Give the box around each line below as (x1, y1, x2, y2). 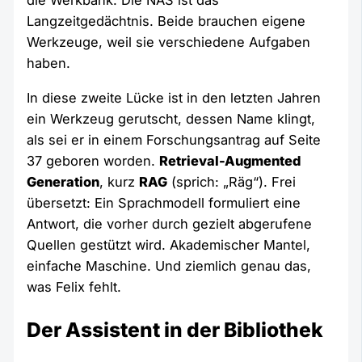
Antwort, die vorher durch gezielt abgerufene (27, 215, 313, 232)
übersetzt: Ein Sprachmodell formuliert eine (27, 194, 301, 211)
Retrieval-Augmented (159, 152, 301, 169)
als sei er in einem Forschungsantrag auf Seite (27, 131, 322, 148)
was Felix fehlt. (27, 278, 122, 295)
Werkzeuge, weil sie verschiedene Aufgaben (27, 34, 311, 51)
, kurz (99, 173, 140, 190)
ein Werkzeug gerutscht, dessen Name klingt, (27, 110, 316, 127)
